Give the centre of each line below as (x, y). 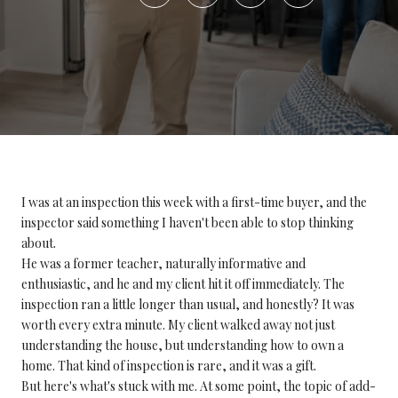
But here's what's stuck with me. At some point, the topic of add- (199, 386)
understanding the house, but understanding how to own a (183, 345)
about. (39, 243)
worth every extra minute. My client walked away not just (178, 325)
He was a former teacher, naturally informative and (163, 263)
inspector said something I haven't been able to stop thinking (187, 223)
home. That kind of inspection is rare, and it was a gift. (169, 366)
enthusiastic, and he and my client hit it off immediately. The (183, 284)
